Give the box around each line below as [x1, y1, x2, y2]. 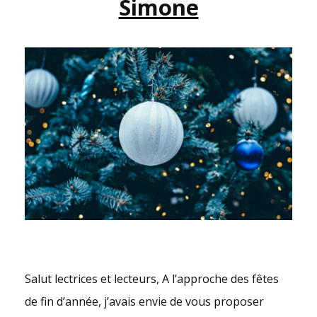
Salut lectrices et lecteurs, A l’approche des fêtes [25, 271, 279, 287]
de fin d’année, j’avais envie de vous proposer [25, 294, 264, 310]
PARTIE [188, 15, 217, 28]
